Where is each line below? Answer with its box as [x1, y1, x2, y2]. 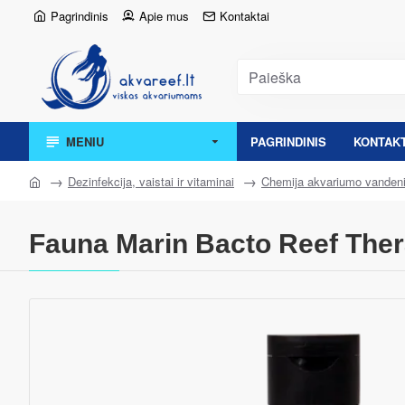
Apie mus [139, 7, 189, 24]
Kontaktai [220, 7, 269, 24]
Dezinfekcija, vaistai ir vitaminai [68, 172, 234, 190]
